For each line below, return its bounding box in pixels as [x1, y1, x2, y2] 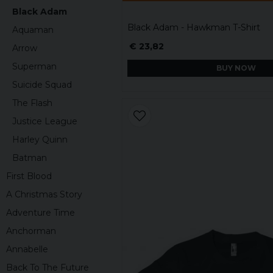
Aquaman [12, 24, 54, 35]
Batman [12, 152, 47, 163]
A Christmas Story [6, 188, 82, 200]
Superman [12, 60, 57, 72]
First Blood [6, 170, 52, 182]
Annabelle [6, 243, 48, 255]
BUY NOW [216, 63, 256, 73]
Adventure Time [6, 207, 75, 218]
